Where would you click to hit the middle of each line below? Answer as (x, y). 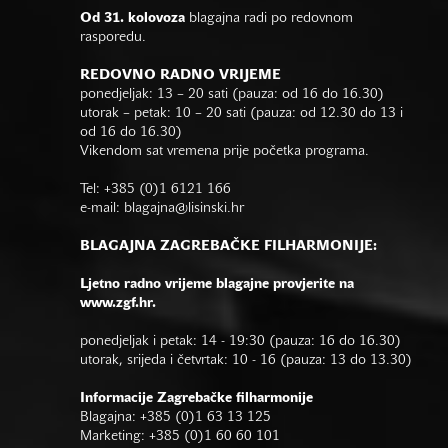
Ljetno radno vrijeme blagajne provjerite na (217, 285)
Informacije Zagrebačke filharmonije (196, 399)
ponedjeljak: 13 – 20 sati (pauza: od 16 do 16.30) (232, 95)
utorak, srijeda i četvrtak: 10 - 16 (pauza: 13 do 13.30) (246, 361)
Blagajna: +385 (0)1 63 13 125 (175, 418)
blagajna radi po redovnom (269, 19)
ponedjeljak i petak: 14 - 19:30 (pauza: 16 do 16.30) (240, 342)
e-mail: (102, 209)
